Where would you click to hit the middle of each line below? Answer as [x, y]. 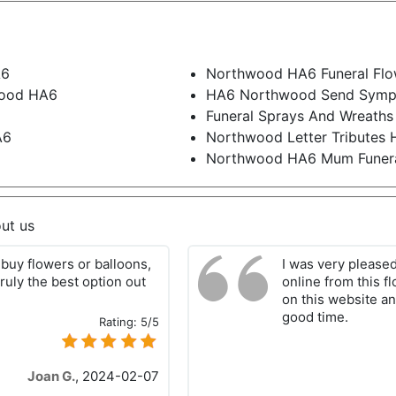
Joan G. [51, 377]
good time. [315, 317]
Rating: [119, 322]
